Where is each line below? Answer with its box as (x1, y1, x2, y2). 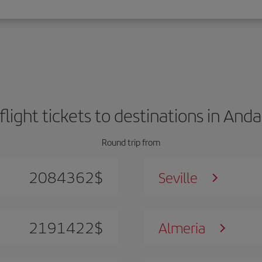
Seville (158, 167, 198, 187)
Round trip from (102, 135, 160, 148)
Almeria (158, 217, 206, 237)
